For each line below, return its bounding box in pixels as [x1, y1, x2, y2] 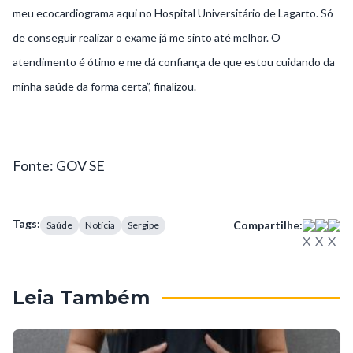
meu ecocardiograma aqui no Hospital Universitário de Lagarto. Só [13, 6, 333, 20]
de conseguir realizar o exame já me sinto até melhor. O [13, 31, 281, 45]
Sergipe [128, 219, 159, 232]
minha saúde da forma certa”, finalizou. [13, 80, 196, 94]
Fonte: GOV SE [13, 157, 105, 175]
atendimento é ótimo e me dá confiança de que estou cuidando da [13, 55, 335, 69]
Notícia [85, 219, 115, 232]
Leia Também [13, 286, 150, 310]
